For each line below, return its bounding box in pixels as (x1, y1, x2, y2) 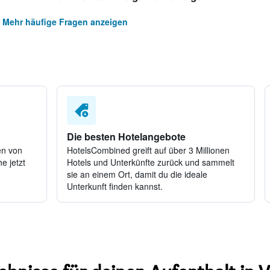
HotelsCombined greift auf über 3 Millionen (66, 144, 230, 156)
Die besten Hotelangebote (66, 130, 186, 143)
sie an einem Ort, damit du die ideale (66, 168, 207, 180)
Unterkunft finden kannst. (66, 180, 163, 192)
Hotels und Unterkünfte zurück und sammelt (66, 156, 234, 168)
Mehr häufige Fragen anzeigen (2, 16, 128, 28)
